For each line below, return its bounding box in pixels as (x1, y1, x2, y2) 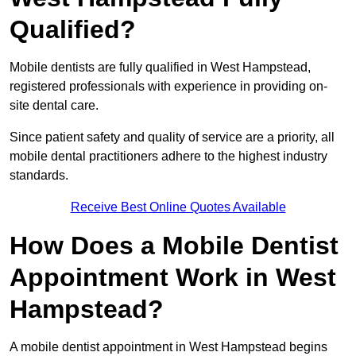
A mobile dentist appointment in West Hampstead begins (10, 340, 327, 354)
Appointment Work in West (10, 263, 336, 292)
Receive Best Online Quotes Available (70, 200, 286, 215)
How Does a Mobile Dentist (10, 231, 339, 261)
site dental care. (10, 99, 102, 113)
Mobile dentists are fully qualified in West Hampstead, (10, 60, 311, 75)
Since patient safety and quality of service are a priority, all (10, 130, 335, 145)
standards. (10, 168, 68, 183)
